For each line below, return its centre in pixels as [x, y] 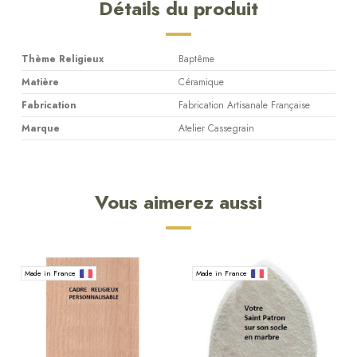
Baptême [196, 59]
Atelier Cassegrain [216, 129]
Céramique [201, 82]
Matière [40, 82]
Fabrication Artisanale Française [244, 106]
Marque [41, 129]
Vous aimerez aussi [178, 202]
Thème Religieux [63, 59]
